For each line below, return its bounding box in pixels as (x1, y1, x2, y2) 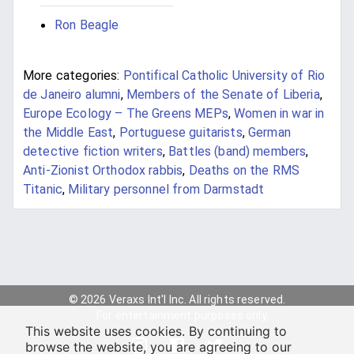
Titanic (23, 182, 63, 198)
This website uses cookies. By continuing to (25, 323, 287, 339)
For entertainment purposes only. (96, 309, 269, 322)
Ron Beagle (55, 17, 119, 33)
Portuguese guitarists (119, 125, 243, 141)
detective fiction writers (23, 144, 163, 160)
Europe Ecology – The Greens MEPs (23, 106, 228, 122)
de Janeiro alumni (23, 87, 121, 103)
